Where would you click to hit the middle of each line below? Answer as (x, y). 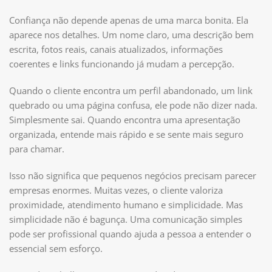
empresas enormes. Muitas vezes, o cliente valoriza (116, 190)
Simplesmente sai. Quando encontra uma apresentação (125, 119)
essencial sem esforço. (56, 248)
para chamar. (37, 148)
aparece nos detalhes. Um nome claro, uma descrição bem (131, 34)
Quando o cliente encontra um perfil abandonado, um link (131, 90)
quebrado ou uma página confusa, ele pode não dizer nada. (133, 105)
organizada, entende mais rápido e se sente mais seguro (126, 134)
